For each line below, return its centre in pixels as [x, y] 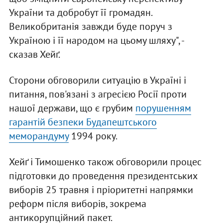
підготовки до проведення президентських [103, 176]
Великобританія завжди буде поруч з [90, 27]
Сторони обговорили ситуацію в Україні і [97, 80]
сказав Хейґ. [34, 55]
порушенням [163, 108]
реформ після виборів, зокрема [77, 204]
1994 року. [93, 136]
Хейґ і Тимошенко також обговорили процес [105, 162]
